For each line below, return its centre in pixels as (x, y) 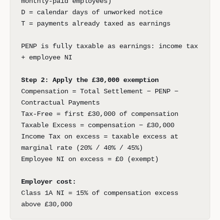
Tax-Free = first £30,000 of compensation (100, 114)
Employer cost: (49, 182)
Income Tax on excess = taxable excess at (100, 137)
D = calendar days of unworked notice (92, 12)
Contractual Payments (60, 103)
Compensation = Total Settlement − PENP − (100, 91)
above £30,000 (47, 204)
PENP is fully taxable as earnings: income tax (110, 46)
